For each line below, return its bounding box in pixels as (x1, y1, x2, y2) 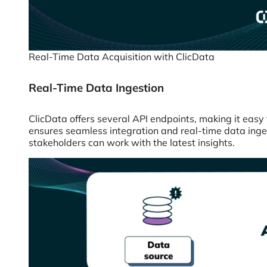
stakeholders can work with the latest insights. (29, 136, 235, 148)
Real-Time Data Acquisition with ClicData (29, 51, 215, 63)
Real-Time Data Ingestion (29, 80, 164, 95)
